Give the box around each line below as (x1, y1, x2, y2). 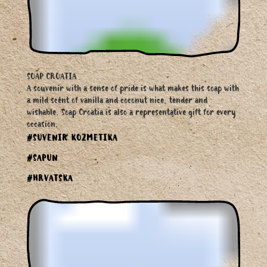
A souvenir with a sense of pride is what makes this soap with (27, 86, 239, 95)
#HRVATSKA (27, 176, 73, 185)
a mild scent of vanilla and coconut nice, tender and (27, 98, 207, 107)
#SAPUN (27, 156, 58, 164)
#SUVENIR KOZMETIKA (27, 135, 117, 144)
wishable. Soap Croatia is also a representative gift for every (27, 110, 236, 119)
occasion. (27, 122, 58, 131)
